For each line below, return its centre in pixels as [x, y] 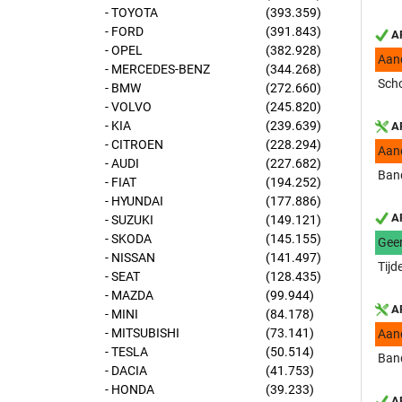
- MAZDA [129, 295]
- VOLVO [128, 107]
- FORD [124, 31]
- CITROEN [134, 144]
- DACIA [126, 371]
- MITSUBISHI [142, 333]
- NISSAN [130, 258]
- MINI [122, 314]
